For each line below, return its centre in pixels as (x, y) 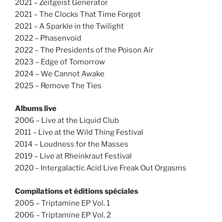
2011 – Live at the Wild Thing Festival (79, 133)
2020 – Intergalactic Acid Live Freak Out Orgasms (101, 168)
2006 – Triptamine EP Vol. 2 (63, 215)
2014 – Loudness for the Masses (72, 144)
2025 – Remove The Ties (58, 85)
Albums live (36, 109)
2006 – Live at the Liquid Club (67, 121)
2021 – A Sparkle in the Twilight (69, 26)
